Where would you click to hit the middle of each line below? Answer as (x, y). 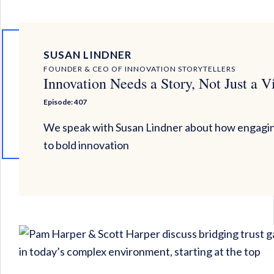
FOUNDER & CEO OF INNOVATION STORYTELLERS (139, 69)
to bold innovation (86, 145)
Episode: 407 (65, 102)
